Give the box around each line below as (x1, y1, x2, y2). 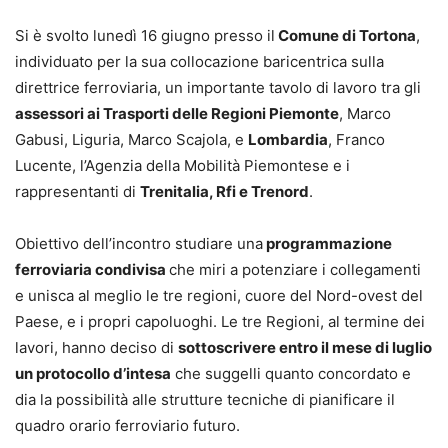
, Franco (328, 130, 385, 150)
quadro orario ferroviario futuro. (15, 416, 240, 436)
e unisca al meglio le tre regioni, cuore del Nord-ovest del (15, 286, 423, 306)
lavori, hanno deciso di (15, 338, 178, 358)
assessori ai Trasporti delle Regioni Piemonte (15, 104, 339, 124)
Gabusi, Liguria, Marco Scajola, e (15, 130, 248, 150)
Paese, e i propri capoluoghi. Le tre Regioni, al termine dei (15, 312, 425, 332)
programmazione (263, 234, 392, 254)
